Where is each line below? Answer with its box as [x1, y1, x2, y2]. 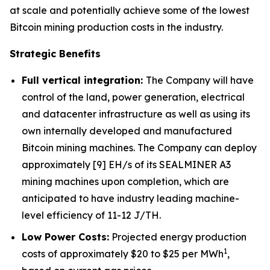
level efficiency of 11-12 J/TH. [22, 209, 161, 221]
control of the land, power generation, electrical [22, 91, 245, 103]
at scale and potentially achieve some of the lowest [10, 4, 250, 16]
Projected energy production [109, 231, 246, 243]
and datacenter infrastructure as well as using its [22, 108, 250, 120]
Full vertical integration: [22, 74, 146, 86]
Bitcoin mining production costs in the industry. [10, 21, 223, 33]
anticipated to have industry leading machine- [22, 192, 239, 204]
